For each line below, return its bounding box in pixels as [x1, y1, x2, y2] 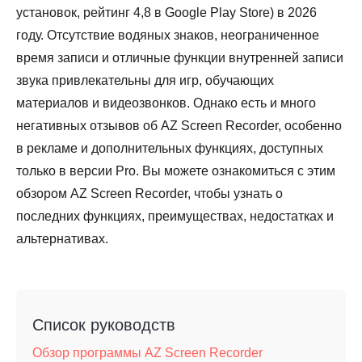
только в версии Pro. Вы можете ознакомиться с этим [16, 164, 335, 178]
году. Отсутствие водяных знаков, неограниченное [16, 28, 319, 42]
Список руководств [32, 316, 175, 334]
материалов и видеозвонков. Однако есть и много [16, 96, 316, 110]
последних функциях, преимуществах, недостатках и [16, 209, 334, 223]
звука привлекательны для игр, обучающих [16, 74, 274, 87]
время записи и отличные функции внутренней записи [16, 51, 343, 65]
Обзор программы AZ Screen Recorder [32, 346, 263, 360]
